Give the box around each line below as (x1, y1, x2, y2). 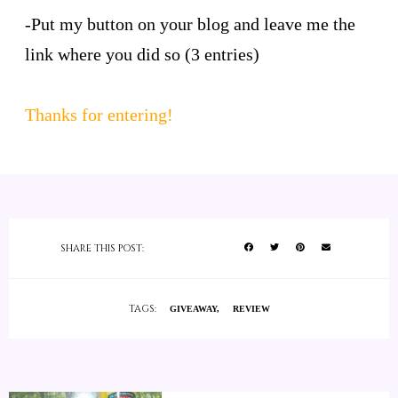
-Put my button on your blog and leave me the (25, 13, 355, 34)
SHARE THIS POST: (60, 241, 144, 255)
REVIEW (232, 303, 270, 314)
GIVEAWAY (169, 303, 217, 314)
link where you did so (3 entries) (25, 44, 259, 64)
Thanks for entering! (25, 104, 173, 124)
